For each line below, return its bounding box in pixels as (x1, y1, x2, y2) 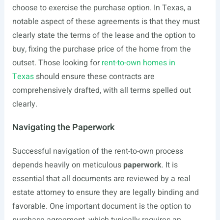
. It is (161, 159, 178, 171)
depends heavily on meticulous (12, 159, 123, 171)
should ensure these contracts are (33, 71, 155, 82)
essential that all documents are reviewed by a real (12, 173, 191, 185)
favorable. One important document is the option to (12, 200, 191, 212)
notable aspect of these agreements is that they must (12, 16, 200, 27)
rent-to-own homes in (101, 57, 175, 69)
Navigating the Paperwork (12, 121, 114, 134)
